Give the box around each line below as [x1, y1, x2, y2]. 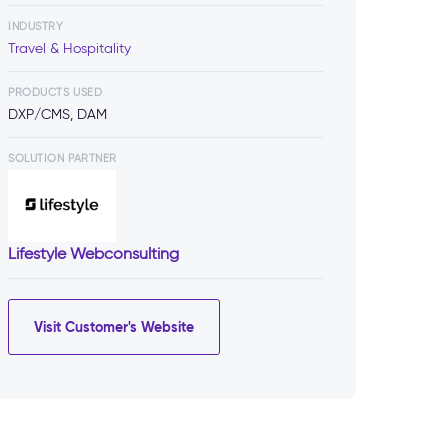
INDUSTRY [8, 19, 64, 34]
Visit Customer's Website [34, 317, 194, 336]
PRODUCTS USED [8, 85, 103, 100]
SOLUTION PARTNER [8, 151, 117, 166]
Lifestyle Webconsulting [8, 244, 179, 264]
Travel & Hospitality [8, 40, 131, 58]
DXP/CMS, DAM [8, 106, 107, 124]
